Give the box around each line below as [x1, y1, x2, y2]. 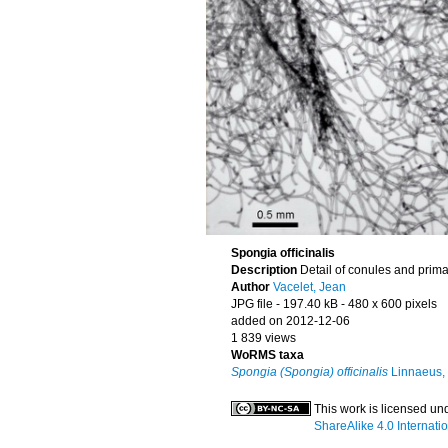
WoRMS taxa [231, 348, 304, 362]
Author [231, 280, 273, 294]
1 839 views [231, 331, 296, 345]
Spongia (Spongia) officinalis [231, 365, 388, 379]
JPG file [231, 297, 273, 311]
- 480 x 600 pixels [341, 297, 437, 311]
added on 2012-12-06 [231, 314, 350, 328]
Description [231, 263, 300, 277]
